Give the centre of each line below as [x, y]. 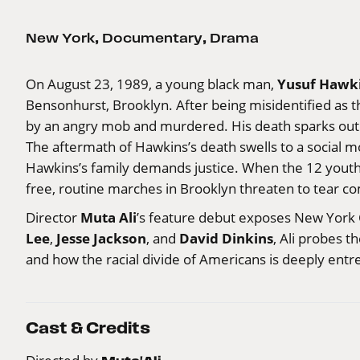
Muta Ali [108, 217]
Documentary [152, 37]
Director [53, 217]
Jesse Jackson [101, 238]
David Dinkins [225, 238]
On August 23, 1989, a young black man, [151, 84]
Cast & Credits [88, 328]
